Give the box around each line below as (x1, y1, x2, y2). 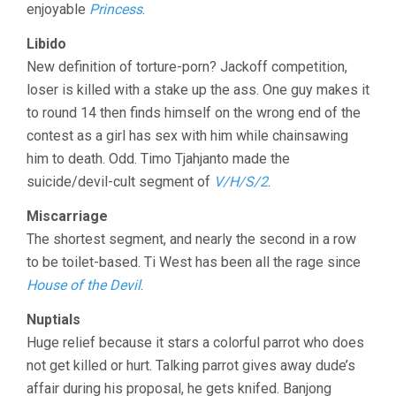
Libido (27, 34, 66, 52)
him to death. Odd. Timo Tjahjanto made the (27, 149, 290, 167)
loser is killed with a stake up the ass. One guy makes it (27, 80, 369, 98)
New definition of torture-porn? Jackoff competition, (27, 57, 347, 75)
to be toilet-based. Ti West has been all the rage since (27, 253, 361, 270)
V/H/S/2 (214, 172, 268, 190)
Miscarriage (27, 207, 108, 225)
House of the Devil (27, 276, 141, 293)
